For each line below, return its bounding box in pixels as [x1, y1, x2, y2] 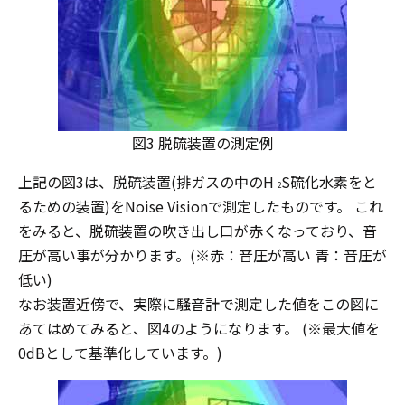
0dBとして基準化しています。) [18, 342, 222, 363]
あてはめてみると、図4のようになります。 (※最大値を [18, 317, 380, 339]
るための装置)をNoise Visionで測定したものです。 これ [18, 195, 383, 217]
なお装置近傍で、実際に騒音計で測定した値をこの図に [18, 293, 379, 315]
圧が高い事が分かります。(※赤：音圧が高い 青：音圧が [18, 244, 387, 266]
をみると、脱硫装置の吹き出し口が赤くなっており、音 [18, 220, 377, 241]
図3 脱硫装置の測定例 [131, 132, 274, 154]
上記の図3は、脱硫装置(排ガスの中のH [18, 171, 274, 193]
